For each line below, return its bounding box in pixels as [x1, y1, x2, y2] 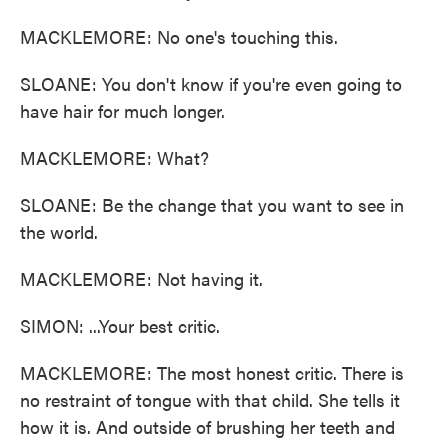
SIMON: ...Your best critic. [20, 313, 220, 338]
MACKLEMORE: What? [20, 145, 209, 170]
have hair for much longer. [20, 98, 225, 123]
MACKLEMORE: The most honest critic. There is [20, 360, 404, 385]
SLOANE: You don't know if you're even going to [20, 71, 402, 96]
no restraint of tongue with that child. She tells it [20, 387, 400, 412]
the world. [20, 219, 98, 244]
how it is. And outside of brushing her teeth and [20, 414, 395, 439]
